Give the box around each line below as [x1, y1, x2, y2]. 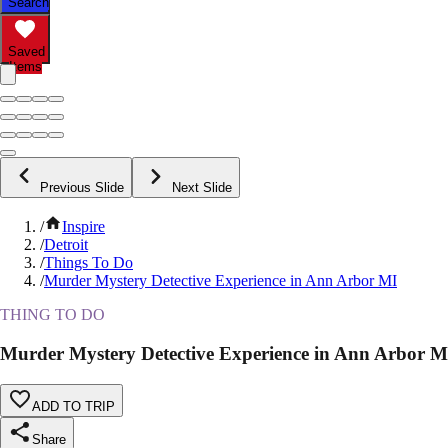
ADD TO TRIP [32, 398, 115, 414]
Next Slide [172, 180, 232, 196]
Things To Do [44, 254, 133, 272]
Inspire [62, 218, 105, 236]
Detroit [44, 236, 88, 254]
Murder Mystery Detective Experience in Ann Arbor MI [44, 272, 397, 290]
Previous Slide [40, 180, 124, 196]
